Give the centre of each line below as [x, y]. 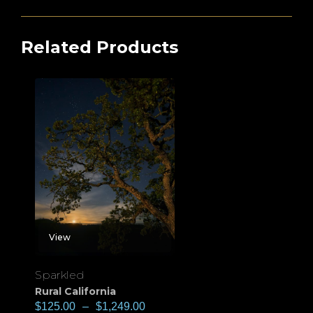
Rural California [75, 292]
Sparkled [60, 275]
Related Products [100, 48]
